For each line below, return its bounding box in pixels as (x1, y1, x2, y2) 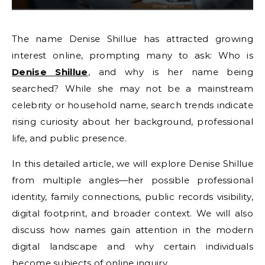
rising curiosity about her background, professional (12, 116, 253, 127)
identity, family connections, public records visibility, (12, 191, 253, 202)
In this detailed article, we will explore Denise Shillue (12, 158, 253, 169)
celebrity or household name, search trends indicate (12, 99, 253, 111)
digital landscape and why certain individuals (12, 241, 253, 252)
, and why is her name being (88, 66, 253, 77)
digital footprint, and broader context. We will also (12, 208, 253, 219)
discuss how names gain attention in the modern (12, 224, 253, 235)
